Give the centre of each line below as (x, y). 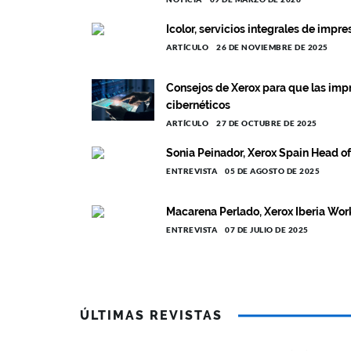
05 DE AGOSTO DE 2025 (272, 171)
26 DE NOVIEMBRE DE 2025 (272, 47)
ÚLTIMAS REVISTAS (151, 315)
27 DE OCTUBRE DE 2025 (267, 123)
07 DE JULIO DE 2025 (267, 230)
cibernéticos (198, 105)
